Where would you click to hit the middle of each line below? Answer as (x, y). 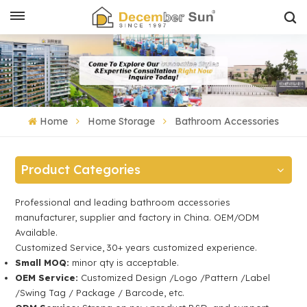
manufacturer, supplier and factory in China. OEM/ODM (137, 217)
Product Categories (81, 169)
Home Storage (121, 121)
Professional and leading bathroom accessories (123, 202)
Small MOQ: (42, 262)
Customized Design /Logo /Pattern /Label (174, 277)
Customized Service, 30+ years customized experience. (136, 247)
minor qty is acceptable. (124, 262)
